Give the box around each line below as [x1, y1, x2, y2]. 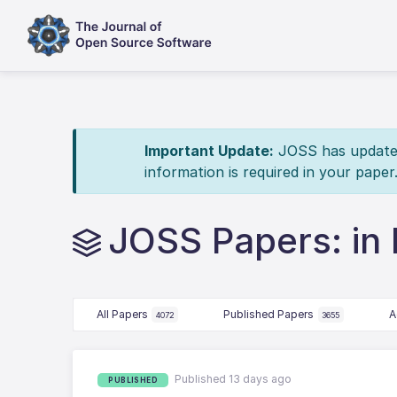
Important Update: [144, 142, 274, 160]
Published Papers [223, 307, 315, 321]
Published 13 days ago [175, 372, 292, 385]
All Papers [96, 307, 148, 321]
